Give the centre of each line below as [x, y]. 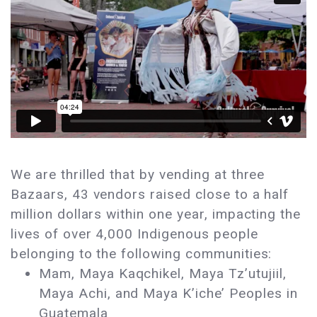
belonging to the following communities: [142, 254]
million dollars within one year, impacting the [156, 214]
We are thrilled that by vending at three [138, 175]
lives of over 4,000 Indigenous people [134, 234]
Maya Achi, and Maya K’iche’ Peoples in [168, 294]
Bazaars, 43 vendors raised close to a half [150, 195]
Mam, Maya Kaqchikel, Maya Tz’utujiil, [163, 274]
